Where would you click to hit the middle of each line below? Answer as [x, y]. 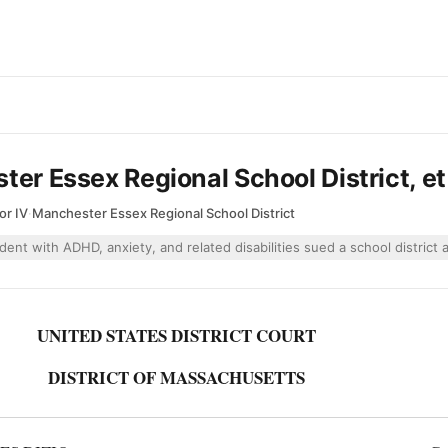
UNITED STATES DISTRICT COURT [176, 335]
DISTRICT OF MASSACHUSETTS [176, 377]
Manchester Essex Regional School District [163, 213]
